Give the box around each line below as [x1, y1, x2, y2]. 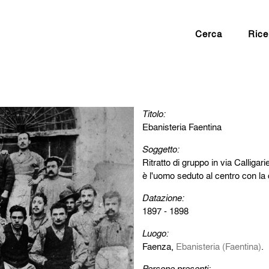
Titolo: [142, 106, 166, 120]
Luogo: [142, 226, 169, 240]
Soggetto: [142, 142, 180, 156]
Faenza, [142, 239, 176, 253]
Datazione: [142, 190, 184, 204]
